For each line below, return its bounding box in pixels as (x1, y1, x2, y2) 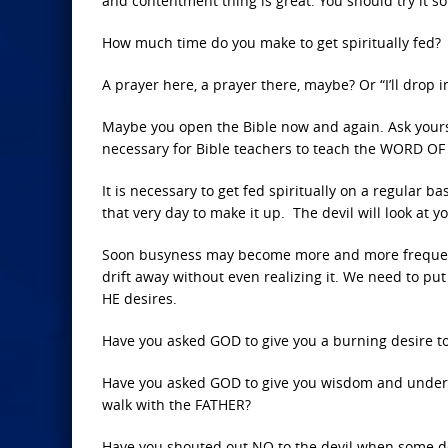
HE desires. (102, 289, 177, 308)
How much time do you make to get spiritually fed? (102, 33, 441, 52)
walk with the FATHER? (102, 395, 251, 414)
